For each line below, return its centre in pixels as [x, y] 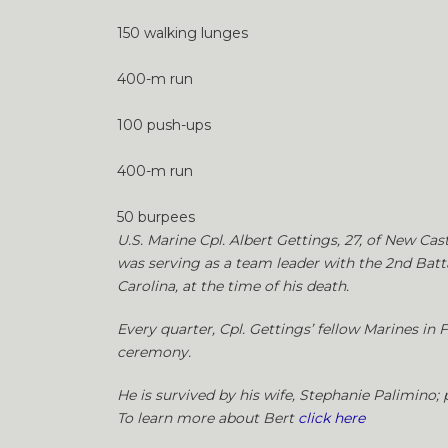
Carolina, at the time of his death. [233, 286]
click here [331, 418]
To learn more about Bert [207, 418]
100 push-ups [164, 125]
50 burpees [156, 217]
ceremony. [154, 352]
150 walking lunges [182, 33]
